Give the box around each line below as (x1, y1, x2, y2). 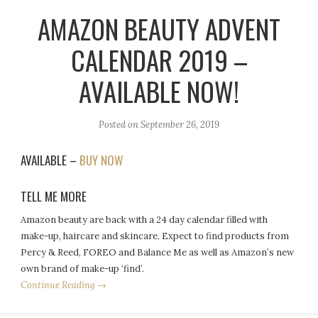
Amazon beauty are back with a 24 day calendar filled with (21, 213, 268, 226)
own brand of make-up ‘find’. (21, 262, 145, 275)
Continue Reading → (21, 278, 107, 291)
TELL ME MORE (21, 187, 87, 205)
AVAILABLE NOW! (79, 72, 239, 111)
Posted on (99, 118, 141, 131)
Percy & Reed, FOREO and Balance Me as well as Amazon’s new (21, 246, 295, 258)
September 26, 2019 (141, 118, 219, 131)
